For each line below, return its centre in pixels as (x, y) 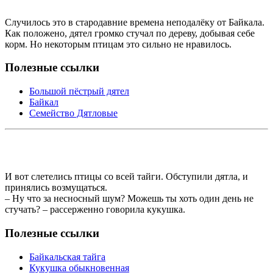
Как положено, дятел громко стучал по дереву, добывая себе (130, 33)
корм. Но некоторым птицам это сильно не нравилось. (118, 44)
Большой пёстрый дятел (79, 91)
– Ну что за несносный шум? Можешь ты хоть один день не (129, 199)
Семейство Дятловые (73, 113)
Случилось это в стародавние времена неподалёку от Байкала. (135, 22)
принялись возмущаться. (56, 188)
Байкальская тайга (67, 257)
